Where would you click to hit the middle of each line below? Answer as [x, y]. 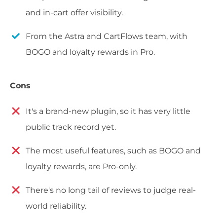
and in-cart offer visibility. [74, 13]
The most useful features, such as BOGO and [113, 151]
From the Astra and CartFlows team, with [107, 37]
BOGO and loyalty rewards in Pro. [90, 52]
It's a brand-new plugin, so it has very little [108, 111]
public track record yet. [71, 127]
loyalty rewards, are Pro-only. [81, 167]
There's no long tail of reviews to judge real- [111, 190]
